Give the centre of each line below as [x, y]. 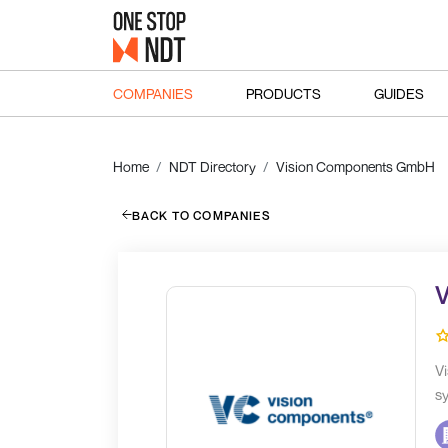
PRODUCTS [283, 93]
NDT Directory [212, 166]
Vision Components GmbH [355, 166]
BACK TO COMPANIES [201, 215]
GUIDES [398, 93]
